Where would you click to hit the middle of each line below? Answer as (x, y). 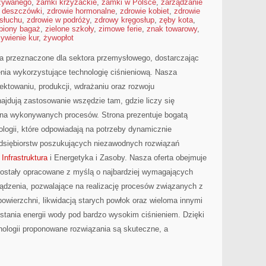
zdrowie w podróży (58, 20)
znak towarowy (172, 29)
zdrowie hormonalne (81, 11)
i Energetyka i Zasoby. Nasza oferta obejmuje (127, 158)
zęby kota (176, 20)
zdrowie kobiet (145, 11)
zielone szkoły (69, 29)
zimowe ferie (120, 29)
